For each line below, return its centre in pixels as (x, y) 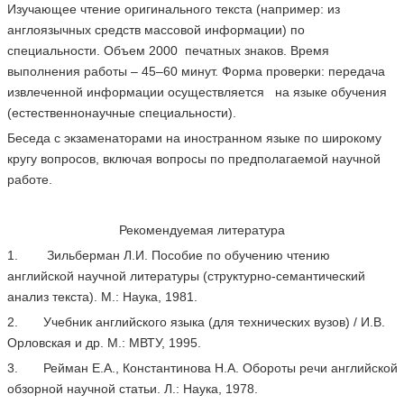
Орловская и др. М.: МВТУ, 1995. (104, 343)
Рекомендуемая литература (202, 230)
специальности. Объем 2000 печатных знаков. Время (168, 50)
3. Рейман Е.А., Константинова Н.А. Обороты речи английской (202, 368)
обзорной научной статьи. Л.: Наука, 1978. (132, 389)
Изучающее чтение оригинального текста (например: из (173, 9)
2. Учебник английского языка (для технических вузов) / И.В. (196, 322)
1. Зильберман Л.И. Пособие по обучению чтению (168, 255)
